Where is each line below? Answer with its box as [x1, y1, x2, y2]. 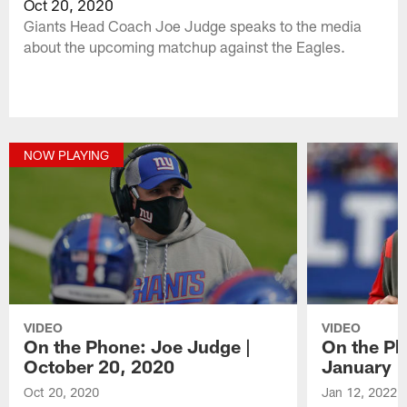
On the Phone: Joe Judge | [24, 335, 252, 358]
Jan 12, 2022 [321, 384, 397, 401]
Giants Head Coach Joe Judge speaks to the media [24, 15, 362, 35]
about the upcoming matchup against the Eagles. [24, 36, 346, 55]
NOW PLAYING [24, 147, 110, 164]
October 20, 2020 [24, 355, 175, 378]
